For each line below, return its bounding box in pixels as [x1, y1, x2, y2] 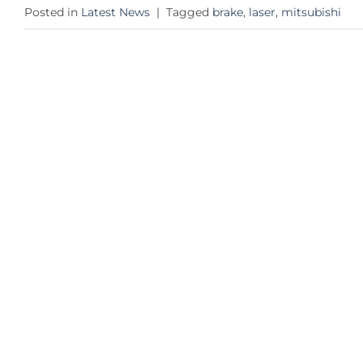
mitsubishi [281, 5, 341, 20]
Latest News [81, 5, 150, 20]
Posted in [24, 5, 81, 20]
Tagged [166, 5, 212, 20]
